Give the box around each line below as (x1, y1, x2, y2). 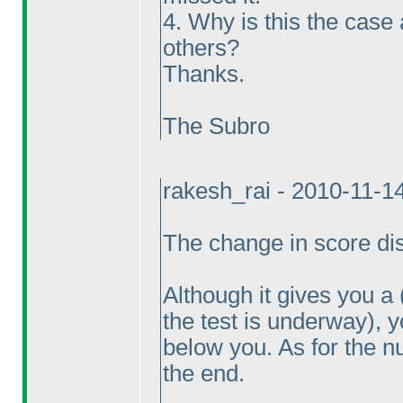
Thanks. (162, 61, 245, 86)
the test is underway (162, 309, 367, 334)
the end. (162, 361, 245, 386)
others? (162, 35, 239, 60)
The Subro (162, 113, 270, 139)
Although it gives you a (162, 282, 399, 308)
